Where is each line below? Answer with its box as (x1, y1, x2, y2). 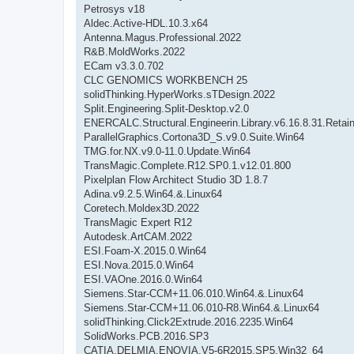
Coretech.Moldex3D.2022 (84, 201, 199, 214)
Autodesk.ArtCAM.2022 (84, 230, 192, 243)
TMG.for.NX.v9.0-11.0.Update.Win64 (84, 145, 250, 157)
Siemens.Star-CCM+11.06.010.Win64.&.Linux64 (84, 287, 303, 299)
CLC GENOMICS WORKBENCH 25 (84, 73, 247, 86)
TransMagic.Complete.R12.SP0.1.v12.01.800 (84, 159, 291, 171)
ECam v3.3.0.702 (84, 59, 164, 72)
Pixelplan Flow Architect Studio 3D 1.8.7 (84, 173, 268, 186)
